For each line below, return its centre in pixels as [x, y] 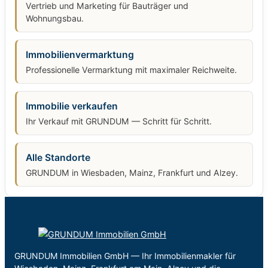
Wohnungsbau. [55, 19]
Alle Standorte [58, 158]
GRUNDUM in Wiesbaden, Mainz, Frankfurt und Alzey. [132, 173]
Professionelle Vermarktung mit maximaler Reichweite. [131, 70]
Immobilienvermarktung [80, 55]
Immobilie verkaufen [72, 106]
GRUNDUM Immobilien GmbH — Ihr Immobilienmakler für [125, 255]
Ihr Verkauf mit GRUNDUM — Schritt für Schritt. [119, 121]
